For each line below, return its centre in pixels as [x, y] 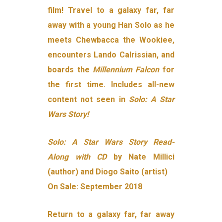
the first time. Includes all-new [111, 85]
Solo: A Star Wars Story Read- [111, 142]
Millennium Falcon [126, 70]
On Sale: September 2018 [95, 187]
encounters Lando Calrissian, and [111, 55]
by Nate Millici [140, 157]
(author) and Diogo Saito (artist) [108, 172]
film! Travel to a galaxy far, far [111, 10]
